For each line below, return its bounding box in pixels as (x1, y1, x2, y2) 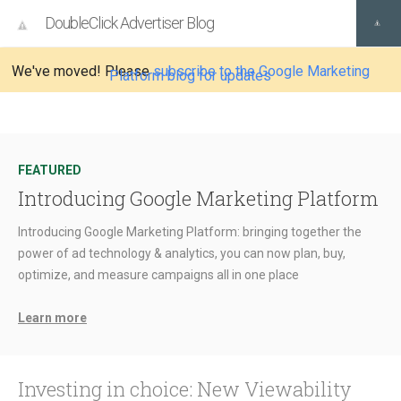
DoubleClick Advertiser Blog (45, 13, 214, 32)
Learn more (18, 311, 87, 325)
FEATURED (18, 163, 81, 177)
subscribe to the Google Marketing (152, 63, 370, 80)
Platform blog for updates (109, 67, 272, 84)
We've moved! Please (11, 63, 153, 80)
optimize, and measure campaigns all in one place (18, 268, 299, 282)
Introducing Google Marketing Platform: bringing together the (18, 225, 362, 239)
